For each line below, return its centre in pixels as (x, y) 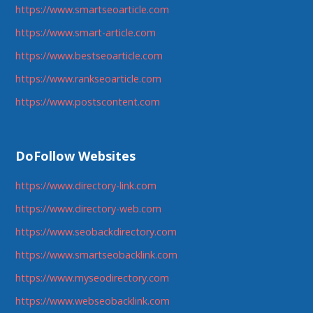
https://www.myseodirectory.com (93, 278)
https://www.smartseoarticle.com (93, 9)
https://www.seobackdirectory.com (96, 232)
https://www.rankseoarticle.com (89, 78)
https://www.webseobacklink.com (93, 301)
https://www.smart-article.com (86, 32)
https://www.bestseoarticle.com (89, 55)
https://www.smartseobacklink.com (97, 255)
